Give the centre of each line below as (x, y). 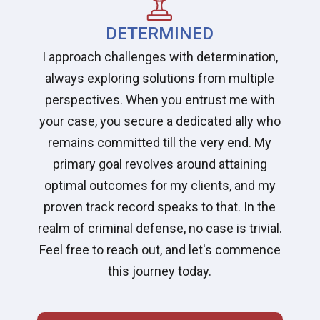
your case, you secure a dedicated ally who (160, 121)
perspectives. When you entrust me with (160, 99)
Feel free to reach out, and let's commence (160, 249)
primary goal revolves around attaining (160, 164)
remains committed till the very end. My (160, 142)
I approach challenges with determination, (160, 56)
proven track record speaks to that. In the (160, 206)
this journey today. (160, 271)
